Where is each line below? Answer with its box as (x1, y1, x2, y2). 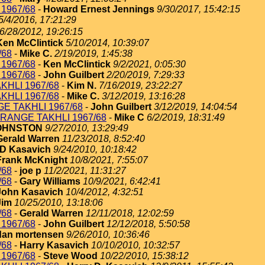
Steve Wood (43, 251, 98, 261)
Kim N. (67, 80, 96, 91)
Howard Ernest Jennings (43, 4, 154, 14)
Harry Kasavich (20, 240, 89, 250)
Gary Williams (20, 176, 80, 186)
